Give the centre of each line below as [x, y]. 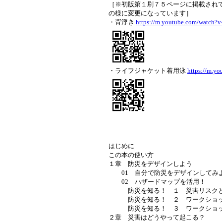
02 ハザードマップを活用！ [157, 182]
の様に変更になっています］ [150, 13]
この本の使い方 [131, 155]
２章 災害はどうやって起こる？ [157, 218]
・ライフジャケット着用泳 [148, 71]
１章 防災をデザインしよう [150, 164]
